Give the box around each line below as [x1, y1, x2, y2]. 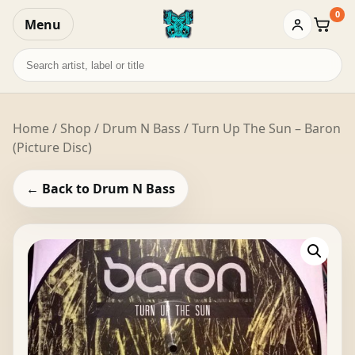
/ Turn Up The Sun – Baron [181, 119, 341, 137]
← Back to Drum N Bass [26, 180, 175, 198]
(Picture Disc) [13, 138, 92, 156]
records [12, 67, 59, 85]
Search [12, 48, 53, 66]
